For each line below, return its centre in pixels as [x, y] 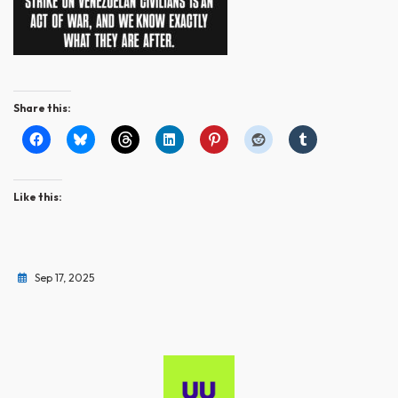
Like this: [38, 197]
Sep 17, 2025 [64, 278]
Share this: [42, 108]
